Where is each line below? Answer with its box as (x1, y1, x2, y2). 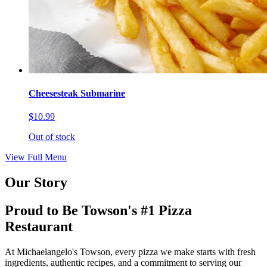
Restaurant (5, 219, 73, 235)
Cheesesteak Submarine (29, 88, 125, 99)
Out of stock (29, 132, 75, 142)
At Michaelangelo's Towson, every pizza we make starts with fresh (5, 247, 256, 257)
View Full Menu (5, 152, 67, 163)
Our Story (5, 175, 67, 191)
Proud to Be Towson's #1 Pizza (5, 203, 192, 219)
